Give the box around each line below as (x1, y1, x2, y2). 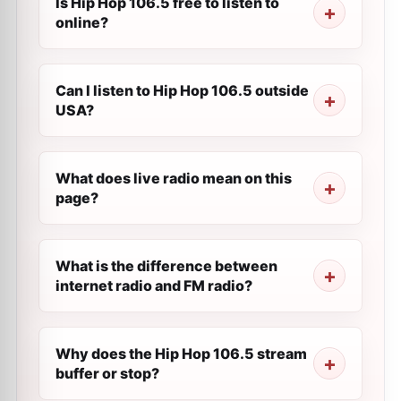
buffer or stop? (55, 364, 159, 382)
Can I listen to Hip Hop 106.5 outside (55, 81, 309, 99)
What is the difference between (55, 257, 277, 275)
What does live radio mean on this (55, 169, 292, 187)
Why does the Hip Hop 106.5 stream (55, 345, 307, 363)
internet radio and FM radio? (55, 277, 252, 294)
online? (55, 13, 108, 31)
